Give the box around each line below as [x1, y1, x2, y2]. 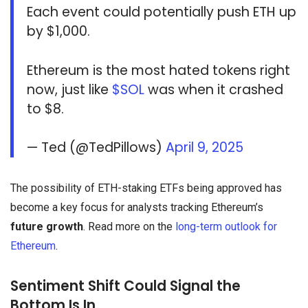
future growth [10, 220, 83, 234]
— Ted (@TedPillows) [27, 138, 166, 157]
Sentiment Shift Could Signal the [10, 276, 241, 296]
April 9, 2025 [166, 138, 244, 157]
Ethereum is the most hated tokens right [27, 60, 291, 80]
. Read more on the [83, 220, 175, 234]
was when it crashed [144, 80, 284, 99]
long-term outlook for [175, 220, 277, 234]
